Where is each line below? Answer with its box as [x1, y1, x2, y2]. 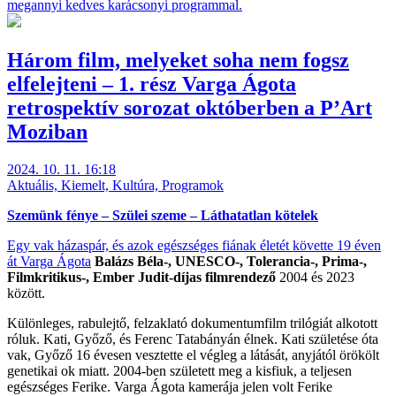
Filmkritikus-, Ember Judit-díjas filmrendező [7, 269, 279, 285]
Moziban [7, 119, 88, 143]
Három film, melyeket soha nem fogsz [7, 48, 349, 72]
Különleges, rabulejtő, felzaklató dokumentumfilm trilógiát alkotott [7, 315, 377, 331]
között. [7, 285, 45, 301]
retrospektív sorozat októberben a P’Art [7, 95, 372, 119]
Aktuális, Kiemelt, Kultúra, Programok [7, 177, 224, 193]
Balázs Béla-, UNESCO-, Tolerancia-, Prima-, [95, 253, 367, 269]
